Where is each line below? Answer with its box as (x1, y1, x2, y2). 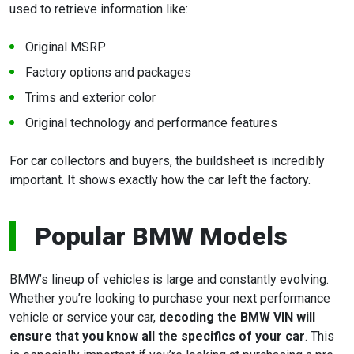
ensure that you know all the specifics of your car (9, 329, 305, 345)
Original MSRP (25, 40, 106, 55)
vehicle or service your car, (9, 310, 156, 326)
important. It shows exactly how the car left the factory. (9, 172, 311, 188)
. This (305, 329, 334, 345)
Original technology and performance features (25, 115, 277, 131)
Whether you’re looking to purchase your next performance (9, 291, 330, 307)
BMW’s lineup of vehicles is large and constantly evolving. (9, 272, 329, 288)
